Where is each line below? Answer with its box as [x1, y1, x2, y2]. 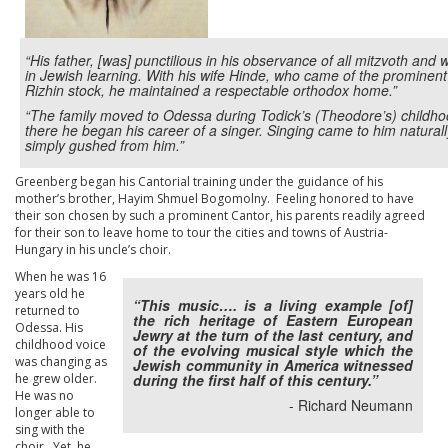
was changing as [15, 353, 107, 370]
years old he [15, 285, 85, 302]
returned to [15, 302, 80, 319]
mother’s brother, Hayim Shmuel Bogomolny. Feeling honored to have [15, 190, 414, 207]
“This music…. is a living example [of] [133, 295, 413, 315]
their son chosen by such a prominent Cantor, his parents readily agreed [15, 207, 425, 224]
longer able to [15, 404, 95, 421]
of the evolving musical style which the [133, 340, 413, 360]
